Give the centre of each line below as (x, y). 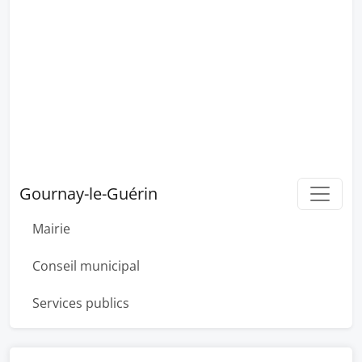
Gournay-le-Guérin (88, 194)
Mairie (51, 229)
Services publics (81, 303)
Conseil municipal (86, 266)
